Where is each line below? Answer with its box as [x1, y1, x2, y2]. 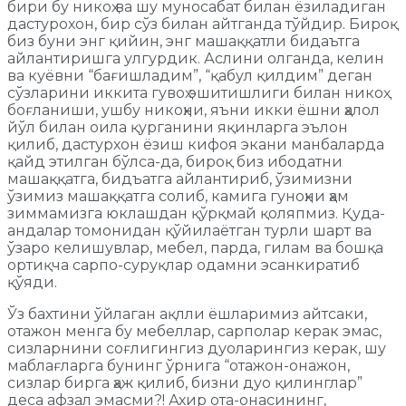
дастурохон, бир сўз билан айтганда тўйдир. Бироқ [7, 14, 398, 33]
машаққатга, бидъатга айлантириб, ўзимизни [7, 169, 353, 188]
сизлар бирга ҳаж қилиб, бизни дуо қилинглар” [7, 373, 362, 391]
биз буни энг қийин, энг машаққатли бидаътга [7, 32, 360, 50]
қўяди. [7, 273, 57, 291]
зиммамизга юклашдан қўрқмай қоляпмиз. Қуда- [7, 204, 385, 222]
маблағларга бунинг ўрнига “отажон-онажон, [7, 356, 350, 374]
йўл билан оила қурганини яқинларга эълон [7, 118, 348, 136]
